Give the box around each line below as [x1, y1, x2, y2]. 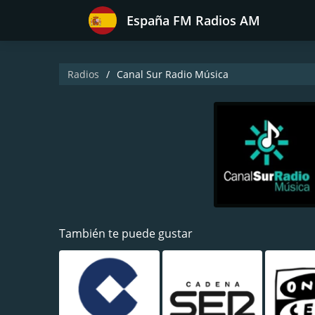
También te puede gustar [59, 226, 193, 241]
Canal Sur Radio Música [117, 67, 229, 81]
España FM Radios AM [127, 12, 260, 29]
